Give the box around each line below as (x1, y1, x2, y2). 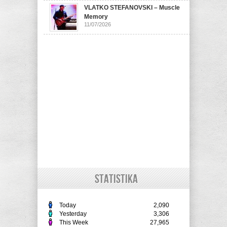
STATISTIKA (94, 172, 138, 187)
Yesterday (59, 210, 87, 218)
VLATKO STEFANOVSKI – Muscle (84, 4, 180, 12)
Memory (84, 13, 108, 21)
